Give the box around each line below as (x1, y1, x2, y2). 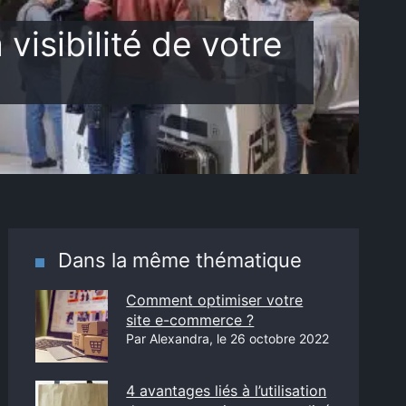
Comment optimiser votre (126, 291, 304, 309)
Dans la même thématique (58, 248, 303, 272)
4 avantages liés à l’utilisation (126, 382, 327, 400)
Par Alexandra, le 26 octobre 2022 (126, 331, 330, 346)
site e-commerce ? (126, 311, 255, 329)
